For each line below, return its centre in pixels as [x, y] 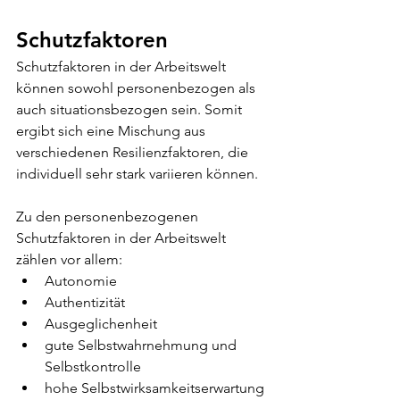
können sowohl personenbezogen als [137, 88]
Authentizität [85, 303]
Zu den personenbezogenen [109, 217]
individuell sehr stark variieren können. [141, 174]
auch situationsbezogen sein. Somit [131, 110]
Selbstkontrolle [93, 367]
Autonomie [83, 281]
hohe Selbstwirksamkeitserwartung [154, 388]
